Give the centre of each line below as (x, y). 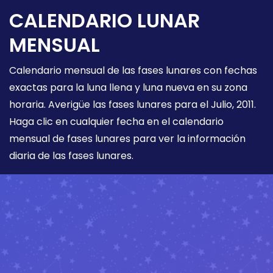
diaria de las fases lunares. (71, 155)
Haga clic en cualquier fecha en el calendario (116, 121)
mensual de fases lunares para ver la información (127, 138)
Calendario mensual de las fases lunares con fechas (133, 70)
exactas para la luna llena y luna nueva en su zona (128, 87)
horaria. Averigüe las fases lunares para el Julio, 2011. (133, 104)
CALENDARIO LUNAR (105, 20)
